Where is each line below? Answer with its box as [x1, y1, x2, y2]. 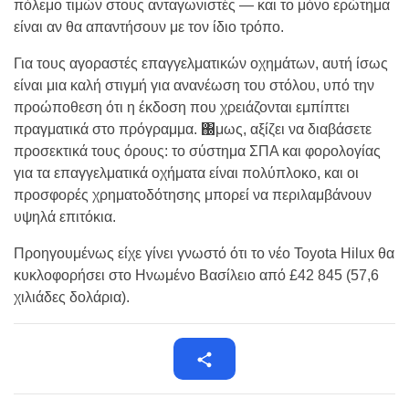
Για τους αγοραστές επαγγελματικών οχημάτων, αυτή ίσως [14, 56, 388, 72]
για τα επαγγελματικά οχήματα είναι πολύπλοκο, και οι [14, 165, 359, 182]
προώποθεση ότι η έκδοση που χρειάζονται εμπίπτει [14, 100, 350, 116]
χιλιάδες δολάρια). [14, 289, 130, 306]
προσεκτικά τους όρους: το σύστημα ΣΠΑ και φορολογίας [14, 143, 381, 160]
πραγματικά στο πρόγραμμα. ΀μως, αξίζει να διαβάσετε [14, 121, 372, 138]
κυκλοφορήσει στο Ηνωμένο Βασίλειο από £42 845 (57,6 [14, 267, 379, 284]
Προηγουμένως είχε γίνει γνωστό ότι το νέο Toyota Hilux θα [14, 246, 394, 262]
